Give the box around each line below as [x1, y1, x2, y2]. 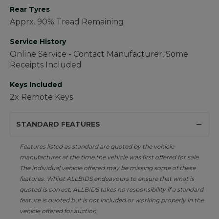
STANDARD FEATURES [16, 120, 100, 129]
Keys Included [10, 80, 62, 89]
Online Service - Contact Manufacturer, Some [10, 49, 188, 59]
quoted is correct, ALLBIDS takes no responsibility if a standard [20, 186, 203, 194]
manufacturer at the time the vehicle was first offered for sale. [20, 153, 200, 161]
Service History [10, 37, 66, 46]
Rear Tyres [10, 5, 50, 14]
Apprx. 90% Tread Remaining [10, 17, 124, 27]
